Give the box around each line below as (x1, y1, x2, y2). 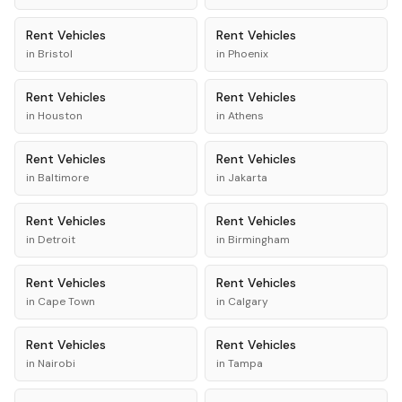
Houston (38, 109, 83, 123)
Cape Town (38, 294, 95, 309)
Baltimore (38, 170, 89, 185)
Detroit (38, 232, 75, 247)
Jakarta (228, 170, 267, 185)
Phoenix (228, 47, 268, 61)
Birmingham (228, 232, 290, 247)
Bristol (38, 47, 73, 61)
